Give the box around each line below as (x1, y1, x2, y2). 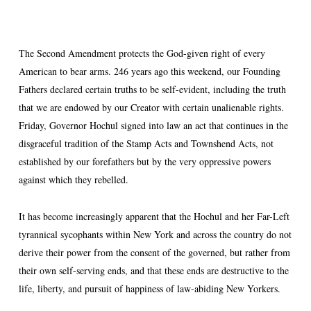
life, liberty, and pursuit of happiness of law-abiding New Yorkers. (18, 282, 280, 295)
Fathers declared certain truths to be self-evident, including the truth (18, 83, 286, 96)
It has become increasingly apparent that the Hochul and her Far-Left (18, 210, 289, 223)
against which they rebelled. (18, 173, 128, 186)
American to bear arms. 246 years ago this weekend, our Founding (18, 65, 280, 78)
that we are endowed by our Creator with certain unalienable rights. (18, 101, 284, 114)
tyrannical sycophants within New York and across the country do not (18, 228, 292, 241)
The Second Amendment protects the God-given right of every (18, 47, 265, 60)
